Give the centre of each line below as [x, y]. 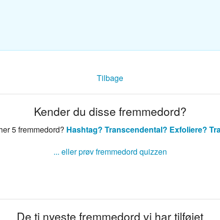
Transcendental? [136, 130]
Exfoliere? [188, 130]
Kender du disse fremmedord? [110, 111]
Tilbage [110, 78]
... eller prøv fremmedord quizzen [110, 152]
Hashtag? [84, 130]
